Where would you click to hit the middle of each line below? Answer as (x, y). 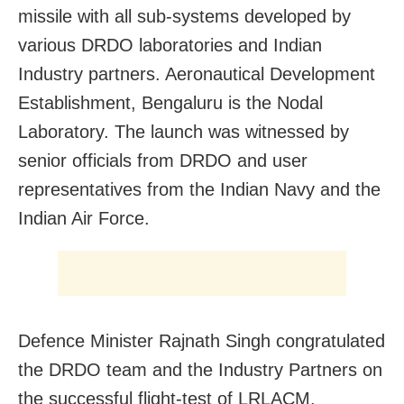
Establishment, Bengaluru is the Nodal (170, 102)
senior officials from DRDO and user (163, 160)
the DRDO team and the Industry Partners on (200, 369)
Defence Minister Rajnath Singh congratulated (202, 340)
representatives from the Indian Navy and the (199, 189)
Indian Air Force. (84, 218)
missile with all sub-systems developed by (184, 16)
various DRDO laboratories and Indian (170, 45)
